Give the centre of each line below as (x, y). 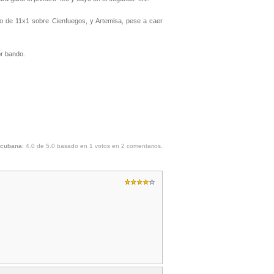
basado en (72, 146)
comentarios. (144, 146)
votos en (107, 146)
